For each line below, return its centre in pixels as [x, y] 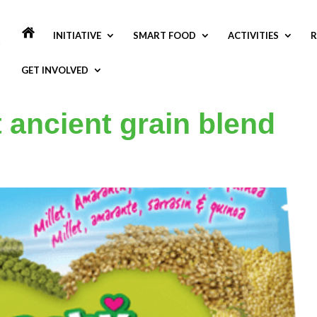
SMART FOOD [165, 35]
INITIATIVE [77, 35]
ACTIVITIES [253, 35]
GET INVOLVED [55, 70]
